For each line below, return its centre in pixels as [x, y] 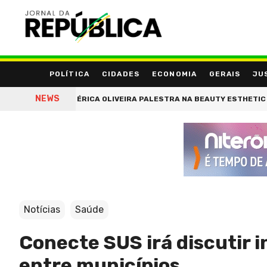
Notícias [42, 210]
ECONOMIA [174, 74]
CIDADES [121, 74]
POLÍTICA [69, 74]
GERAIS [225, 74]
